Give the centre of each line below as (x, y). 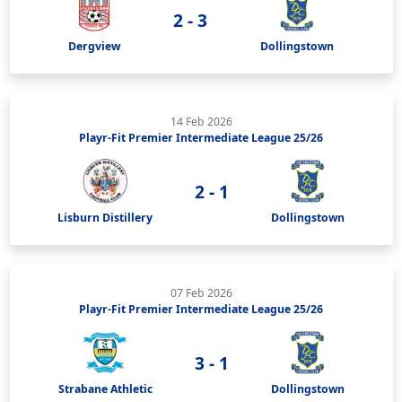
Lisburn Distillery (105, 217)
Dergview (95, 46)
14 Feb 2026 (201, 121)
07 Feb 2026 (201, 293)
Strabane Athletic (105, 389)
